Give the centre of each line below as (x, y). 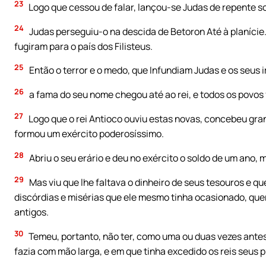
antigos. (31, 212)
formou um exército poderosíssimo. (89, 134)
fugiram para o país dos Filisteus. (83, 46)
